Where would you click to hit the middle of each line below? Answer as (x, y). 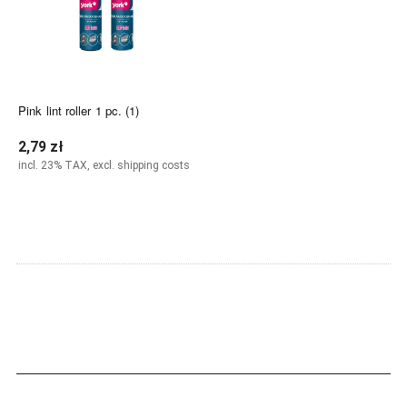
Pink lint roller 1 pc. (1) (79, 110)
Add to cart (106, 206)
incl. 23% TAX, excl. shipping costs (104, 166)
